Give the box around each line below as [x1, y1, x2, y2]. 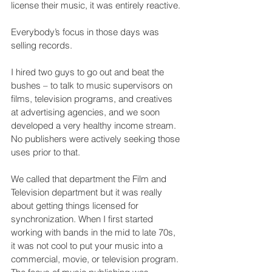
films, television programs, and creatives [11, 92, 175, 104]
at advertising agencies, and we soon [11, 106, 162, 118]
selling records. [11, 39, 72, 51]
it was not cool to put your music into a [11, 239, 165, 251]
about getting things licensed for [11, 199, 141, 211]
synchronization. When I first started [11, 212, 155, 225]
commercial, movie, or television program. [11, 253, 181, 265]
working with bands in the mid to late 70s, [11, 226, 178, 238]
